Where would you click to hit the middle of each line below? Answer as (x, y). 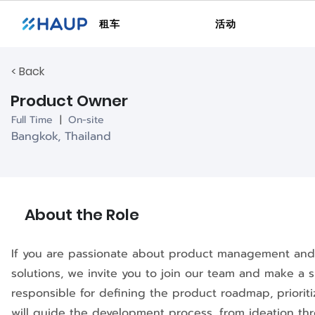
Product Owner (69, 101)
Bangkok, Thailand (61, 136)
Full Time (32, 120)
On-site (86, 120)
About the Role (82, 215)
